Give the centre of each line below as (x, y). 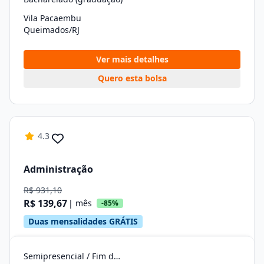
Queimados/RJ (52, 30)
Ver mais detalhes (132, 59)
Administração (58, 169)
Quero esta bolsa (132, 78)
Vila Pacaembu (52, 18)
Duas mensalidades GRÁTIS (83, 221)
